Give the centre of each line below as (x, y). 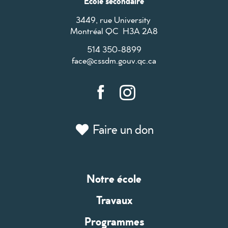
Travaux (114, 200)
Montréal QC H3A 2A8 (114, 31)
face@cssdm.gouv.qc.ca (114, 60)
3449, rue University (113, 19)
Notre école (114, 179)
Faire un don (123, 130)
